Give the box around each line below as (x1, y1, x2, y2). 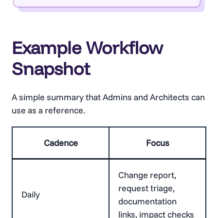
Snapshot (12, 57, 90, 79)
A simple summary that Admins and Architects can (12, 91, 205, 103)
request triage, (118, 182, 175, 194)
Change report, (118, 169, 176, 181)
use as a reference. (12, 104, 85, 116)
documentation (118, 195, 177, 207)
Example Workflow (12, 36, 163, 58)
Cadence (43, 137, 78, 148)
